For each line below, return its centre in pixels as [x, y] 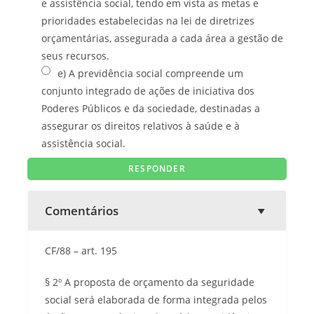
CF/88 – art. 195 [81, 250]
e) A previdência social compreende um [150, 73]
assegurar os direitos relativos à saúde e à [141, 125]
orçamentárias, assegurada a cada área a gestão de [162, 38]
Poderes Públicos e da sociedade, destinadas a [151, 108]
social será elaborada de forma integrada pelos [156, 299]
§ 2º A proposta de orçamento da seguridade [150, 282]
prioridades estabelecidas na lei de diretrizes [148, 20]
